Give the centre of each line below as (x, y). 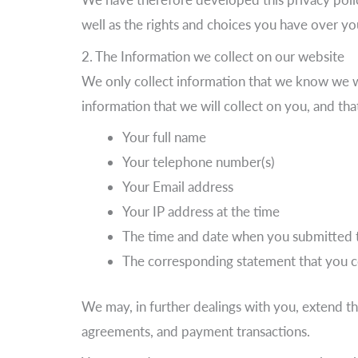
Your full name (164, 137)
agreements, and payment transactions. (196, 331)
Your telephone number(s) (199, 162)
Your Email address (178, 187)
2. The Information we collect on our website (213, 56)
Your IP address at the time (201, 211)
